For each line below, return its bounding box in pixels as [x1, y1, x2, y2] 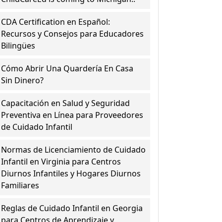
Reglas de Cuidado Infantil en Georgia [1, 203, 143, 214]
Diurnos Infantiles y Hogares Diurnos [1, 168, 141, 179]
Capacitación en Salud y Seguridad [1, 98, 130, 109]
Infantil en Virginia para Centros [1, 156, 121, 167]
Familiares [1, 180, 40, 191]
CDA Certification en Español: [1, 16, 111, 27]
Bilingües [1, 40, 36, 51]
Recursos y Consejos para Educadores [1, 28, 144, 39]
